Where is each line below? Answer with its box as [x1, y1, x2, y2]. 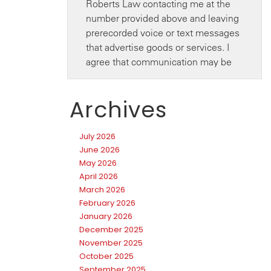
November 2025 [79, 237, 143, 249]
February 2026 [79, 197, 135, 209]
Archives [70, 94, 167, 125]
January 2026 [79, 210, 132, 222]
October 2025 [79, 250, 134, 262]
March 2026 [79, 183, 125, 195]
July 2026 [79, 130, 116, 142]
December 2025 [79, 223, 143, 235]
